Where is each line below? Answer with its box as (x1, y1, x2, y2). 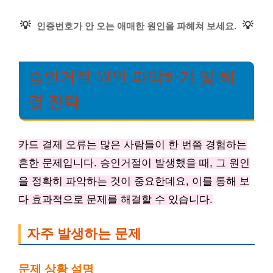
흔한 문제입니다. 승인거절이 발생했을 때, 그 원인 (18, 157, 250, 169)
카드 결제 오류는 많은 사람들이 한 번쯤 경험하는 (18, 139, 247, 151)
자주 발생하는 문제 (27, 226, 141, 241)
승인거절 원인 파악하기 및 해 (28, 68, 235, 85)
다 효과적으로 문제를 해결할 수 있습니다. (18, 194, 213, 205)
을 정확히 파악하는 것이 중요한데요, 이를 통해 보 (18, 175, 250, 187)
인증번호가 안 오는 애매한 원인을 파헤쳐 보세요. (37, 20, 236, 31)
